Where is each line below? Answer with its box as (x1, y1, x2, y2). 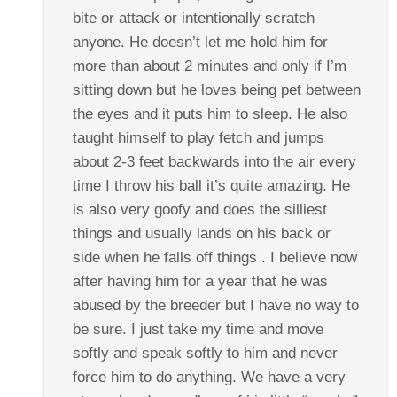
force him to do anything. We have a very (72, 369, 346, 386)
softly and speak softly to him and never (72, 345, 338, 362)
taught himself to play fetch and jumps (72, 129, 324, 147)
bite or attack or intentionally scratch (72, 10, 315, 27)
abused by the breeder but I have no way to (72, 297, 359, 315)
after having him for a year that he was (72, 273, 328, 291)
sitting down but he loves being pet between (72, 82, 361, 99)
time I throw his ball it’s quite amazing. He (72, 177, 350, 195)
